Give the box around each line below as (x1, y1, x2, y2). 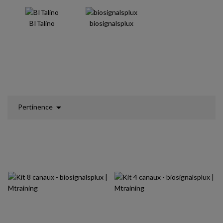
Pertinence (18, 103, 53, 111)
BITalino (29, 19, 55, 28)
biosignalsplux (89, 19, 133, 28)
